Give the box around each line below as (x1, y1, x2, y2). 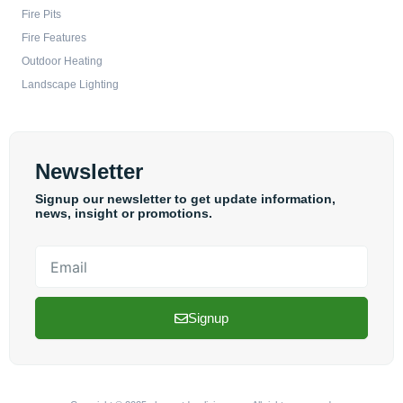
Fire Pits (22, 8, 61, 22)
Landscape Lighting (22, 78, 119, 92)
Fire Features (22, 31, 86, 45)
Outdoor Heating (22, 55, 103, 68)
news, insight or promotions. (35, 206, 212, 221)
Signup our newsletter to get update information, (35, 192, 336, 207)
